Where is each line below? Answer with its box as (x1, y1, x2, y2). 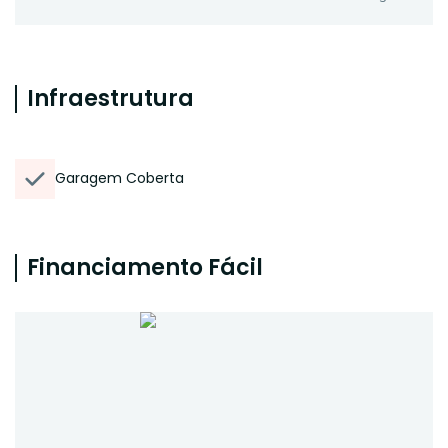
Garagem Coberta (55, 168, 184, 188)
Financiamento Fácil (27, 252, 263, 283)
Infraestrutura (27, 83, 194, 114)
